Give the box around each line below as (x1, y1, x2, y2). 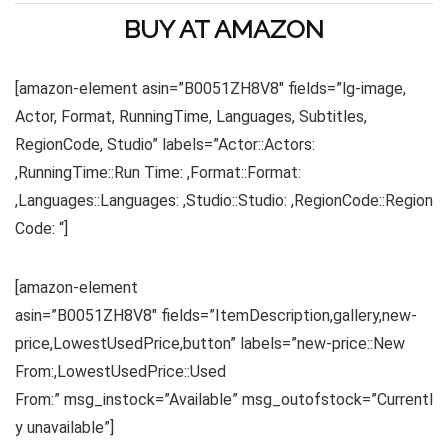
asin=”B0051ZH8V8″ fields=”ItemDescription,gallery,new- (15, 306, 417, 326)
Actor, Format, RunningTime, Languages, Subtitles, (15, 107, 367, 127)
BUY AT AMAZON (124, 14, 324, 45)
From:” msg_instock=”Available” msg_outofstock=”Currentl (15, 390, 433, 410)
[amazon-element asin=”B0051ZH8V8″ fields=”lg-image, (15, 79, 406, 99)
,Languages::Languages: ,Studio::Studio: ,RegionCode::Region (15, 191, 433, 211)
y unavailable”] (15, 418, 114, 438)
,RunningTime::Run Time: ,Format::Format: (15, 163, 301, 183)
